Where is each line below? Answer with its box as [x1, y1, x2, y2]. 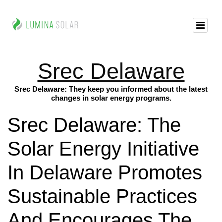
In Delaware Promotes [7, 162, 202, 184]
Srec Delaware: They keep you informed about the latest [14, 85, 208, 93]
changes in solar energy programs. [51, 94, 171, 102]
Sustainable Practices [7, 185, 197, 208]
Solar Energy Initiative [7, 138, 199, 160]
